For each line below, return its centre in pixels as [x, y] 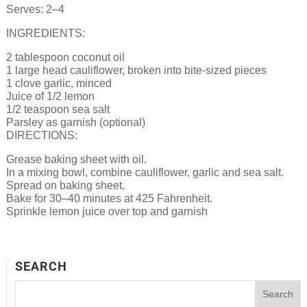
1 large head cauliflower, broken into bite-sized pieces [136, 70]
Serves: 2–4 [35, 9]
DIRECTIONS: [41, 135]
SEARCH [41, 266]
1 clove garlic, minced [59, 83]
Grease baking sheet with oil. [76, 159]
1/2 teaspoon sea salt [58, 109]
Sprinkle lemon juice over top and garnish [107, 211]
